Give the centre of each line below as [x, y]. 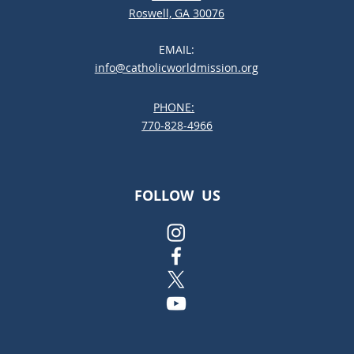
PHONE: [174, 107]
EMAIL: [176, 50]
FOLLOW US [177, 196]
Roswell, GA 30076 [176, 13]
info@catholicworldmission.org [176, 68]
